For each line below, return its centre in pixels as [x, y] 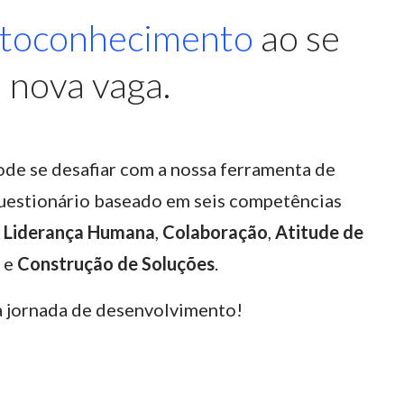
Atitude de [319, 232]
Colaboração [215, 232]
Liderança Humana [79, 232]
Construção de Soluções [116, 264]
